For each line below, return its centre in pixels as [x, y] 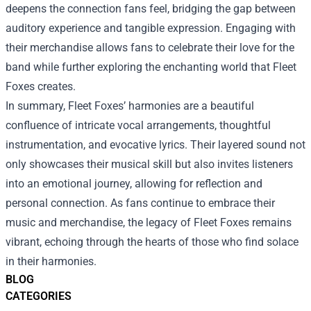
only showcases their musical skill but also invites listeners [149, 165]
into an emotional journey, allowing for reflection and [134, 184]
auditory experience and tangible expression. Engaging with [151, 28]
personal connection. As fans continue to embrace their [140, 203]
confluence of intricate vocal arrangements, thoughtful [138, 126]
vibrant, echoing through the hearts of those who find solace [152, 242]
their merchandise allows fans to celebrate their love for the [150, 48]
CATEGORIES [39, 296]
